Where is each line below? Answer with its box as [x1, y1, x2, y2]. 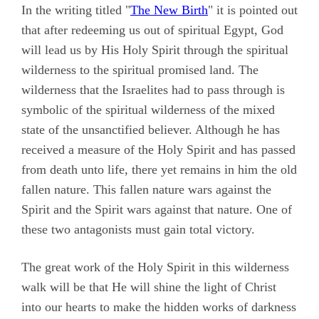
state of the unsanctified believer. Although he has [21, 122, 280, 137]
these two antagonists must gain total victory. [21, 222, 255, 237]
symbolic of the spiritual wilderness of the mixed [21, 103, 275, 117]
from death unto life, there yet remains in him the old [21, 162, 297, 177]
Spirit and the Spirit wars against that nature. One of [21, 202, 292, 217]
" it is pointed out [208, 3, 298, 18]
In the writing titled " [21, 3, 130, 18]
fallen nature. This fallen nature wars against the [21, 182, 271, 197]
